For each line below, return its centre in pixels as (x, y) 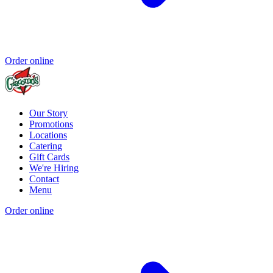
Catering (46, 146)
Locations (48, 135)
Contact (44, 179)
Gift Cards (49, 157)
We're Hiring (54, 168)
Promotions (51, 124)
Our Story (48, 113)
